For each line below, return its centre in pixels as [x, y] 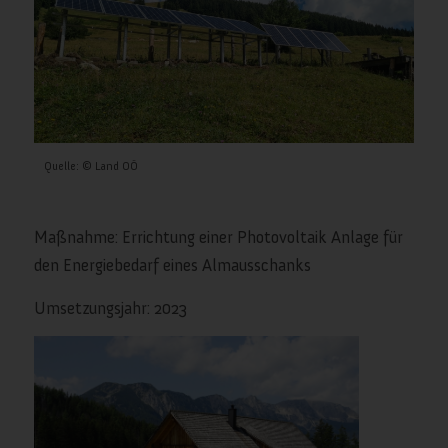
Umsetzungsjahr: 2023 [110, 307]
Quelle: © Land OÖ [90, 165]
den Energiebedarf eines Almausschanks [172, 265]
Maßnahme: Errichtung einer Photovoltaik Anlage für [218, 237]
